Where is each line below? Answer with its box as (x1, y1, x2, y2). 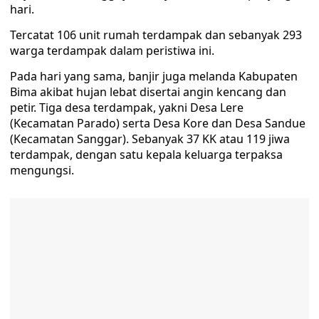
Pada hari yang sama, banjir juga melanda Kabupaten (10, 68, 298, 84)
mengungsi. (10, 162, 74, 178)
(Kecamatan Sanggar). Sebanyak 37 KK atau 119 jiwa (10, 131, 290, 147)
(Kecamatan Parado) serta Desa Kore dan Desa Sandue (10, 115, 305, 131)
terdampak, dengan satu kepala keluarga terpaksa (10, 147, 283, 162)
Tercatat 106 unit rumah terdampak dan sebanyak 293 (10, 27, 302, 43)
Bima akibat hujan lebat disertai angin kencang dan (10, 84, 286, 100)
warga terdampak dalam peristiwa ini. (10, 43, 214, 58)
